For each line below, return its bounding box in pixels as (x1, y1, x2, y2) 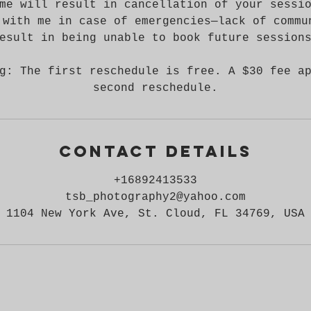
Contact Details (59, 142, 252, 161)
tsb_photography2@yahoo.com (65, 191, 246, 203)
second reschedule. (93, 82, 218, 94)
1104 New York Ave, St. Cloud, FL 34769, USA (6, 208, 305, 220)
